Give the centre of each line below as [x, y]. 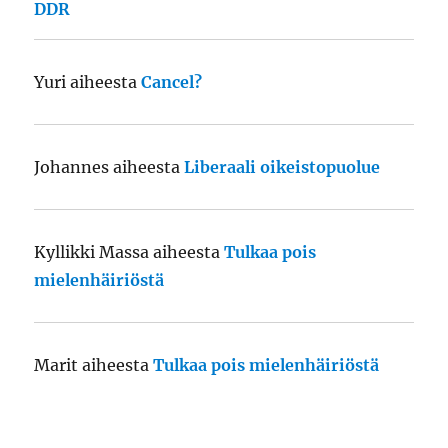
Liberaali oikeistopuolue [282, 167]
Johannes [72, 167]
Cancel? [172, 82]
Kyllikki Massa [92, 252]
